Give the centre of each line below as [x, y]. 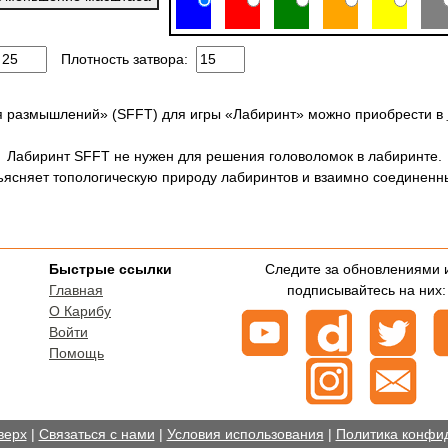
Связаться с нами [96, 433]
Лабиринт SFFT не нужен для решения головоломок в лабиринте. [224, 156]
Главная [76, 290]
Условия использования [245, 433]
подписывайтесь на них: [366, 290]
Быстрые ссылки [110, 269]
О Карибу [80, 311]
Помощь [76, 353]
